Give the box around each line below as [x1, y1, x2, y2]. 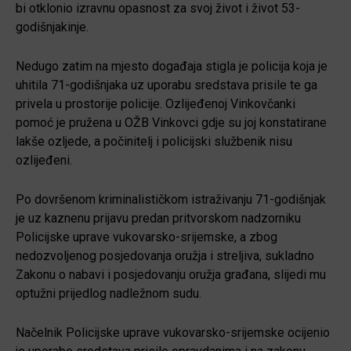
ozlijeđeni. [16, 152, 72, 168]
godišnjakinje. [16, 19, 89, 34]
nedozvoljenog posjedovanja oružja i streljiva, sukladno [16, 248, 314, 263]
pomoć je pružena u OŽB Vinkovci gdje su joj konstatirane [16, 114, 327, 130]
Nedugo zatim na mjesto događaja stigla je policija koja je [16, 58, 327, 74]
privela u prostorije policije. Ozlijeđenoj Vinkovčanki [16, 96, 295, 111]
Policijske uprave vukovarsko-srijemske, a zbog [16, 229, 277, 244]
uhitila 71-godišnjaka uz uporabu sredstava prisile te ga [16, 77, 317, 92]
